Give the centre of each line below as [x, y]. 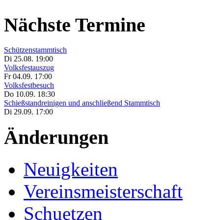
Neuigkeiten [71, 169]
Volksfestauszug [29, 68]
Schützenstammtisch [35, 50]
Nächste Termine [75, 25]
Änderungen [56, 137]
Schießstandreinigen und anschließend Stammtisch [82, 103]
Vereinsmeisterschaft [103, 191]
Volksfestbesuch [29, 85]
